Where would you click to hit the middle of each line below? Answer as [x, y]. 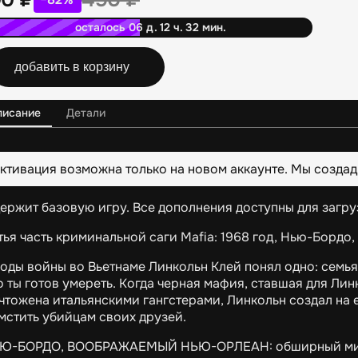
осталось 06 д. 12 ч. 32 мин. [151, 28]
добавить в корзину [72, 66]
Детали [86, 112]
